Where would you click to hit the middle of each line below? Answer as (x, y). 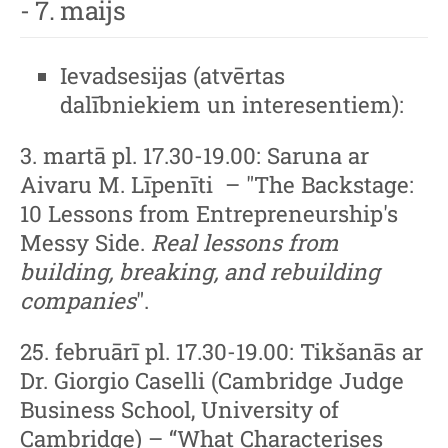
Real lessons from (245, 242)
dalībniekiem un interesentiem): (232, 104)
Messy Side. (85, 242)
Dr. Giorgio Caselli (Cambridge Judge (212, 381)
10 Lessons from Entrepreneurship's (209, 213)
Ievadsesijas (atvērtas (172, 75)
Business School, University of (179, 410)
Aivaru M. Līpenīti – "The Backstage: (217, 184)
